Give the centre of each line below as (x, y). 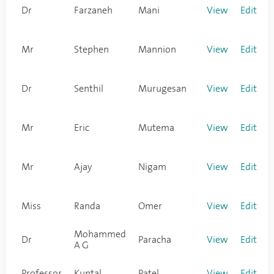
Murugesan (162, 89)
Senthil (89, 89)
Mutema (156, 128)
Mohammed (100, 234)
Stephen (91, 50)
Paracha (155, 240)
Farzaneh (93, 10)
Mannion (157, 50)
